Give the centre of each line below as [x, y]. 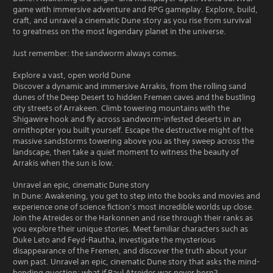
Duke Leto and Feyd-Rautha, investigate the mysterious [114, 239]
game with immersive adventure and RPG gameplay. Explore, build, [135, 9]
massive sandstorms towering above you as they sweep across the [133, 141]
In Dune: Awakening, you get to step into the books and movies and [136, 196]
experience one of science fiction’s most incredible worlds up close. [133, 207]
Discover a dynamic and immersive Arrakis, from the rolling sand [129, 86]
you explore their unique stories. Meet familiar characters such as [130, 229]
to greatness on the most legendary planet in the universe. [119, 31]
